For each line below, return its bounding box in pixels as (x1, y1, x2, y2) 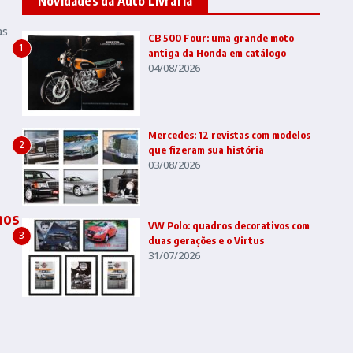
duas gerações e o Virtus (148, 234, 264, 247)
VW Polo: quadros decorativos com (148, 219, 310, 232)
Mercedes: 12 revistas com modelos (148, 128, 310, 142)
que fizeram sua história (148, 143, 264, 157)
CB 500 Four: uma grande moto (148, 32, 294, 45)
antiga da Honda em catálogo (148, 46, 286, 60)
